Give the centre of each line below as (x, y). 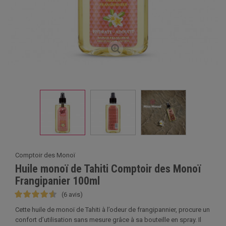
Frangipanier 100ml (58, 181)
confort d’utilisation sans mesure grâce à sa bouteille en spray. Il (108, 220)
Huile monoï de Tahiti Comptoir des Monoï (108, 169)
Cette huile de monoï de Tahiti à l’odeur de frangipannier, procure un (112, 210)
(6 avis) (72, 194)
